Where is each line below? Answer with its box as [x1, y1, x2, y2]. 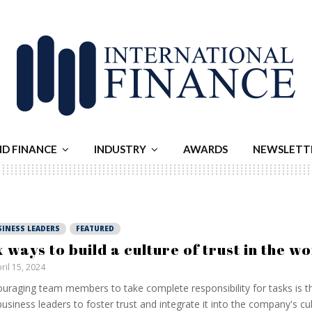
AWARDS [183, 143, 228, 155]
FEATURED [75, 224, 114, 233]
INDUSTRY [94, 143, 146, 155]
